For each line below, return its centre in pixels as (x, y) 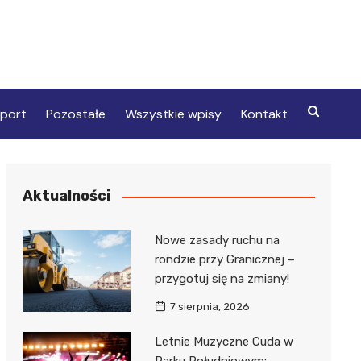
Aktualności (66, 196)
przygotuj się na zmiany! (222, 279)
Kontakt (264, 114)
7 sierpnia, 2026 (210, 307)
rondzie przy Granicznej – (224, 260)
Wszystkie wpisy (173, 114)
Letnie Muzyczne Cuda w (224, 342)
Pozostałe (75, 114)
